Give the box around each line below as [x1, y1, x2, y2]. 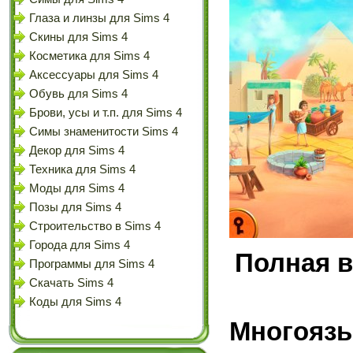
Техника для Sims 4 [29, 163, 136, 176]
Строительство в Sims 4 [29, 220, 161, 232]
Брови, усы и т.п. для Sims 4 [29, 106, 182, 119]
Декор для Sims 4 [29, 144, 124, 157]
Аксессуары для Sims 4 [29, 69, 158, 81]
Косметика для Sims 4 [29, 50, 150, 62]
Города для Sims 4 [29, 239, 130, 251]
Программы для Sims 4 [29, 258, 154, 270]
